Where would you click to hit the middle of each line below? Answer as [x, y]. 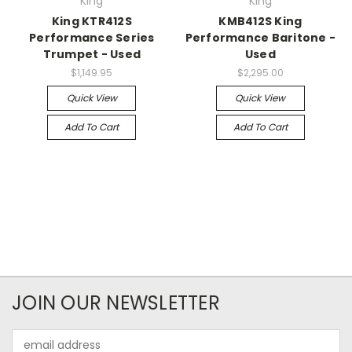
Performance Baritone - [260, 38]
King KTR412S [92, 21]
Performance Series [92, 38]
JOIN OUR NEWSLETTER [116, 302]
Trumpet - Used [92, 54]
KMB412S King [260, 21]
